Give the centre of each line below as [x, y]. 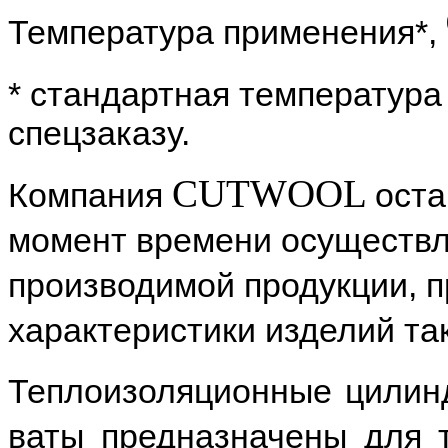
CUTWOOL [269, 194]
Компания [90, 195]
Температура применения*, [227, 31]
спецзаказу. [99, 132]
